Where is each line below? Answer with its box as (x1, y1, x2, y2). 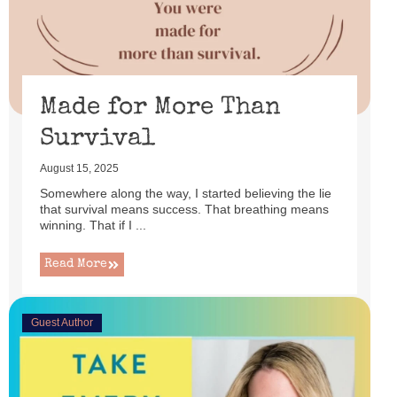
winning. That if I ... (40, 218, 146, 232)
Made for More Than (40, 96, 281, 121)
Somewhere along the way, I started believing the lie (40, 186, 331, 200)
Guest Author (31, 316, 93, 329)
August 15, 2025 (40, 162, 119, 175)
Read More (44, 258, 107, 270)
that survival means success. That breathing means (40, 202, 329, 216)
